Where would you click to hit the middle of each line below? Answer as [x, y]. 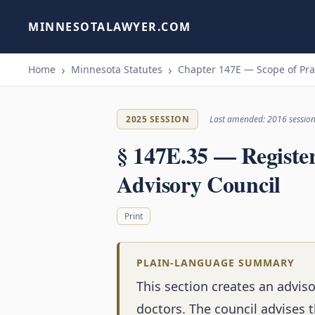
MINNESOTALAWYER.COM [110, 26]
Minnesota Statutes [117, 69]
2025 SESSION [157, 119]
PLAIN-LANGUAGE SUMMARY [216, 263]
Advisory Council [199, 184]
